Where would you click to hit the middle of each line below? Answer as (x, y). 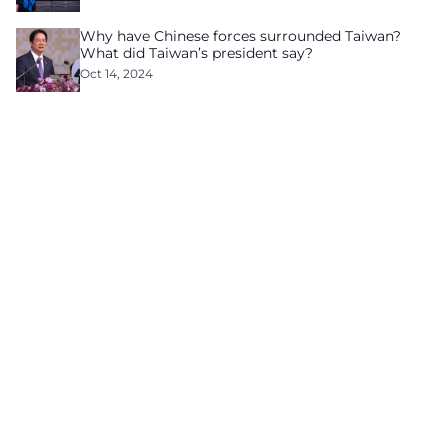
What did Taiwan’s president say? (196, 53)
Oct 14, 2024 (116, 73)
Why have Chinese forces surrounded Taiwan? (240, 36)
